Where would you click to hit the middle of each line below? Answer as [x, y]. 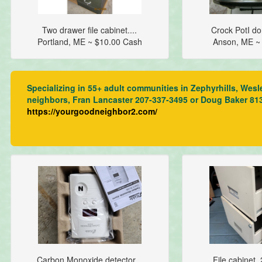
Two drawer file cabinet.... [90, 30]
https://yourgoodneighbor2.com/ [92, 111]
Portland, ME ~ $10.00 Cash [89, 42]
